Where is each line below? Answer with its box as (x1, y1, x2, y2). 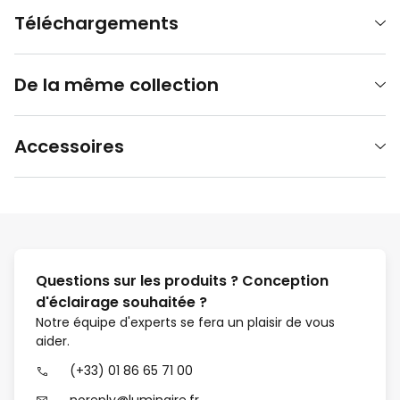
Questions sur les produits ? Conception (36, 271, 329, 292)
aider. (36, 332, 70, 351)
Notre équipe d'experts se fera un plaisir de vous (36, 313, 335, 332)
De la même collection (14, 72, 219, 98)
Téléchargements (14, 11, 179, 37)
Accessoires (14, 134, 124, 160)
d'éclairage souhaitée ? (36, 292, 207, 313)
